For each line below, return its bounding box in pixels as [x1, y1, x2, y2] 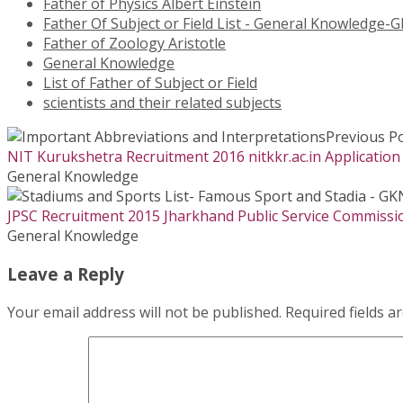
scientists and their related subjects [43, 93, 282, 113]
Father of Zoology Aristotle [43, 33, 226, 54]
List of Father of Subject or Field [43, 73, 257, 94]
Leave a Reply [7, 262, 124, 285]
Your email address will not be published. [7, 301, 282, 322]
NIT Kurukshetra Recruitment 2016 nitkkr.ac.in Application [7, 147, 400, 167]
